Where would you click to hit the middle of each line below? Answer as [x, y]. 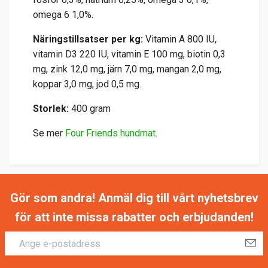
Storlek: [52, 109]
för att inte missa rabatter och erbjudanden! [134, 217]
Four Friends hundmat [110, 133]
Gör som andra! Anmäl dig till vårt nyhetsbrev [134, 198]
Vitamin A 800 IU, [181, 39]
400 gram [91, 109]
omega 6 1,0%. [63, 15]
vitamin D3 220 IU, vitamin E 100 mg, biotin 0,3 [129, 54]
